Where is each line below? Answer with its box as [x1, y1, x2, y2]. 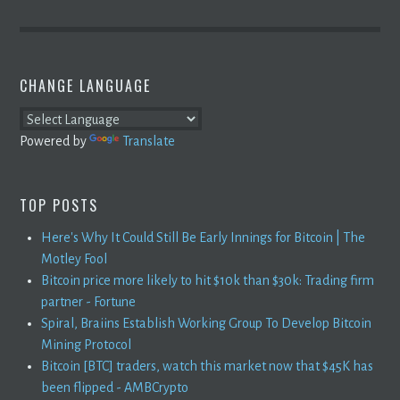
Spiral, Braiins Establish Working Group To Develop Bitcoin [41, 315, 372, 330]
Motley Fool [41, 251, 108, 266]
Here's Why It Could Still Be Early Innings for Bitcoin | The [41, 229, 366, 245]
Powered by [20, 133, 90, 148]
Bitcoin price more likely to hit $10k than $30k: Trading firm [41, 272, 375, 287]
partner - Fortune [41, 294, 137, 309]
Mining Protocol [41, 337, 132, 352]
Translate [122, 133, 176, 148]
